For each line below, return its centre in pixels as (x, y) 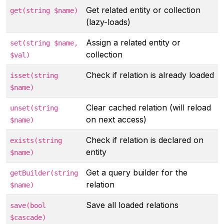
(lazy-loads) (108, 22)
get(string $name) (44, 10)
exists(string (36, 140)
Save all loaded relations (132, 205)
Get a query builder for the (137, 172)
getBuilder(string (44, 173)
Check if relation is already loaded (150, 75)
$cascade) (28, 217)
